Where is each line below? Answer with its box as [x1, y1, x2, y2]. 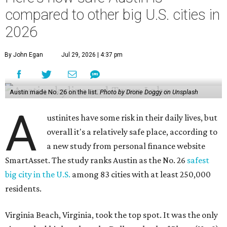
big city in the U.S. [5, 169, 70, 179]
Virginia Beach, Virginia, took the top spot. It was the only [5, 210, 218, 220]
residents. [5, 183, 42, 194]
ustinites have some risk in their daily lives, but [47, 112, 218, 123]
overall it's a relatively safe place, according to [47, 127, 218, 137]
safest [187, 155, 209, 165]
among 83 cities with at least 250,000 [70, 169, 211, 179]
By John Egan [5, 51, 43, 58]
